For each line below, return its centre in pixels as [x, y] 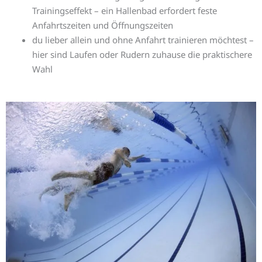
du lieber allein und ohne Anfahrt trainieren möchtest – [143, 40]
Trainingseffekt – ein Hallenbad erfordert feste [125, 11]
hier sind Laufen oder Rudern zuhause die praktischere [142, 54]
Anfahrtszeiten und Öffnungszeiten [103, 25]
